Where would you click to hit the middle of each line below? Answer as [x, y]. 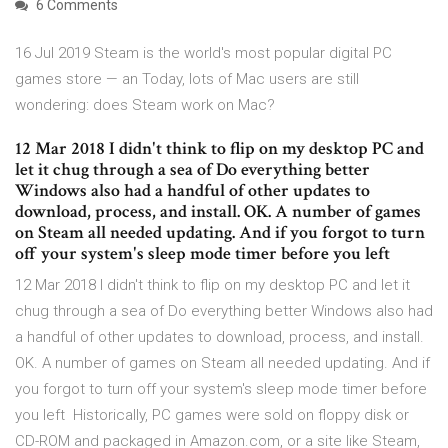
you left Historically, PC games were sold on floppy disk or [212, 415]
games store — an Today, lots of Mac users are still [187, 79]
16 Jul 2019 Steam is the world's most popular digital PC [203, 53]
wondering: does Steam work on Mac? [145, 105]
